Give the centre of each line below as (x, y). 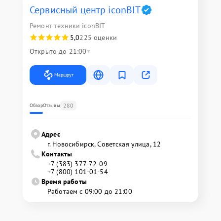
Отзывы (51, 106)
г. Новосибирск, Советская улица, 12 (104, 144)
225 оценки (98, 38)
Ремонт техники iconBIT (68, 26)
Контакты (57, 154)
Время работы (64, 182)
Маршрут (64, 75)
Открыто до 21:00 (58, 52)
